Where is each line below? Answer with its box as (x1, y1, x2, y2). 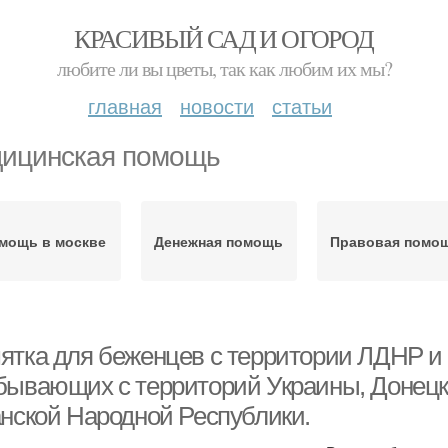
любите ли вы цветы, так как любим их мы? (56, 55, 392, 82)
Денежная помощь (154, 231, 284, 251)
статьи (272, 91, 332, 120)
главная (88, 91, 162, 120)
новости (180, 91, 254, 120)
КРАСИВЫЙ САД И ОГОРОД (74, 21, 374, 55)
